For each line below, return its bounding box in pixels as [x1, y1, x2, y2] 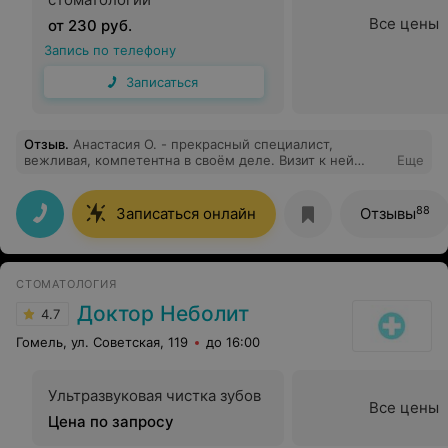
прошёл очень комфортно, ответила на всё [24, 168, 305, 184]
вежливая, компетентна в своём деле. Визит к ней [24, 152, 354, 168]
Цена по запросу [48, 412, 174, 431]
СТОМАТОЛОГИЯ [16, 277, 117, 291]
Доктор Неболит [77, 301, 249, 326]
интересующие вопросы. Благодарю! [190, 184, 266, 200]
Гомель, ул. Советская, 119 [16, 334, 188, 350]
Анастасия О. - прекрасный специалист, [73, 136, 333, 152]
